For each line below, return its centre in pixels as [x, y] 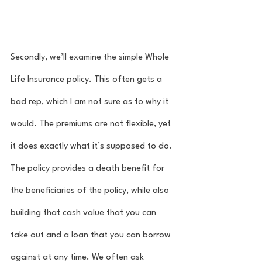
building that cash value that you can [85, 213]
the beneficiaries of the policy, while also [91, 191]
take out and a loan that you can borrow [92, 235]
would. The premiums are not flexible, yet [92, 124]
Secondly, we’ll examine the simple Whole [91, 57]
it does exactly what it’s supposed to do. [92, 146]
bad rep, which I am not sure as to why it [91, 102]
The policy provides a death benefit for [89, 168]
